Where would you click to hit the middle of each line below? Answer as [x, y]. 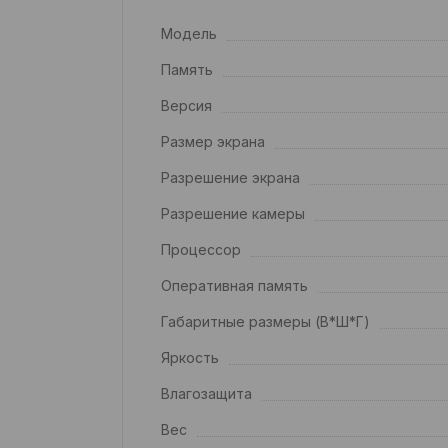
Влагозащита [206, 394]
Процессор [201, 250]
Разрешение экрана [230, 178]
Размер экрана [213, 142]
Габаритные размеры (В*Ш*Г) [265, 322]
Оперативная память [234, 286]
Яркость [190, 358]
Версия [186, 106]
